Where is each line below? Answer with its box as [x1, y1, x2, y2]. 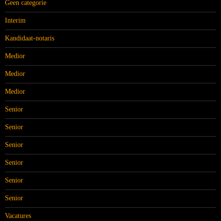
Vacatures [5, 212, 31, 220]
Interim [5, 17, 26, 24]
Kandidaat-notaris [5, 35, 54, 42]
